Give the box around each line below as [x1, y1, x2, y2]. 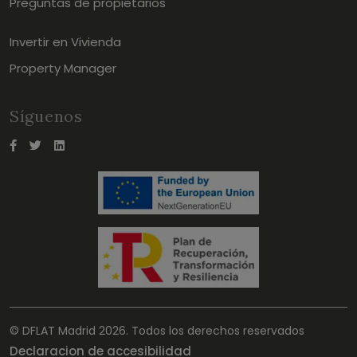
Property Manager [10, 60, 116, 77]
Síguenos [10, 106, 83, 127]
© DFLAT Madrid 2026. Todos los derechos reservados [10, 323, 304, 339]
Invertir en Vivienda [10, 33, 121, 51]
